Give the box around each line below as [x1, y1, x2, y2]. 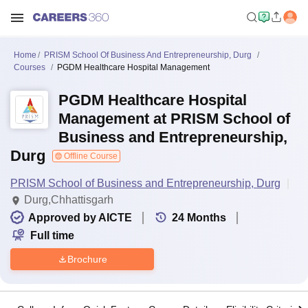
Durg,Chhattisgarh [24, 194, 113, 206]
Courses [14, 63, 45, 72]
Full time [30, 230, 74, 241]
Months [187, 212, 226, 223]
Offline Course [62, 151, 118, 161]
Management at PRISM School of [58, 110, 290, 127]
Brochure [67, 253, 107, 265]
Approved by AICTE [28, 212, 132, 223]
